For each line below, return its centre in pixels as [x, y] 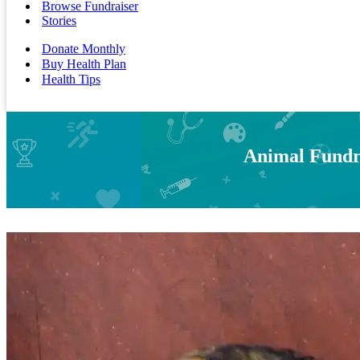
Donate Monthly [84, 49]
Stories [59, 20]
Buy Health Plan [84, 64]
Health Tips [71, 79]
